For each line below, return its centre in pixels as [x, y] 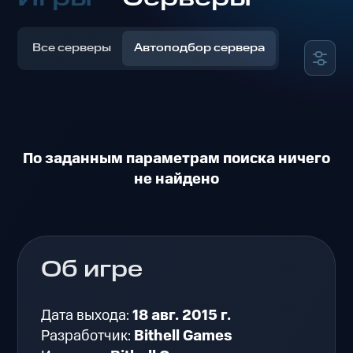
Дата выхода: [87, 315]
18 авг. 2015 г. [182, 315]
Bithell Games [184, 336]
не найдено [176, 180]
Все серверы [72, 48]
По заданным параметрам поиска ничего [176, 159]
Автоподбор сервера [199, 48]
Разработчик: [88, 336]
